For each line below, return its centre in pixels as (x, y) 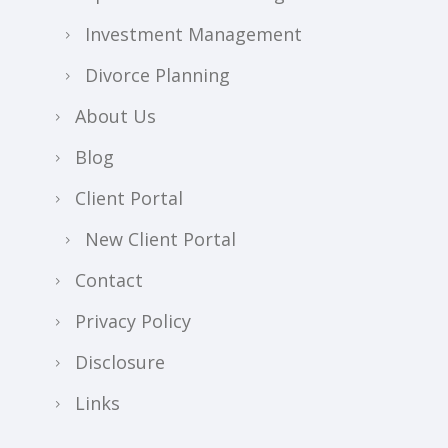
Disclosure (120, 362)
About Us (115, 116)
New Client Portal (160, 239)
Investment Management (193, 34)
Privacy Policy (133, 321)
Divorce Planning (157, 75)
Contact (109, 280)
